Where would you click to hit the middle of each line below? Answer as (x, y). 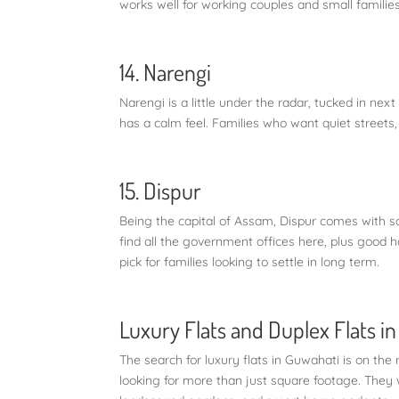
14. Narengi (166, 71)
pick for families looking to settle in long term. (250, 261)
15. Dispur (161, 190)
